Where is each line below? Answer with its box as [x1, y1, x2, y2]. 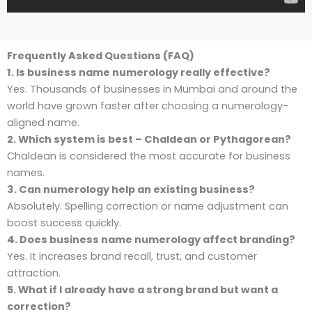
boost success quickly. [7, 216, 121, 231]
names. [7, 166, 45, 180]
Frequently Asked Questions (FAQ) [7, 49, 194, 63]
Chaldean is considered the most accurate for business [7, 149, 290, 164]
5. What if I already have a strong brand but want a [7, 283, 278, 297]
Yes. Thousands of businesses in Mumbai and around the [7, 82, 297, 97]
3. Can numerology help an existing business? [7, 182, 255, 197]
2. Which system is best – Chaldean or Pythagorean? [7, 132, 291, 147]
